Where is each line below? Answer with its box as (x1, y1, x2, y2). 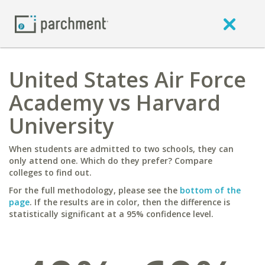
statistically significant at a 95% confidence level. (9, 208, 214, 219)
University (9, 111, 114, 140)
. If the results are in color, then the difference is (30, 196, 230, 208)
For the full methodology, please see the (9, 185, 180, 196)
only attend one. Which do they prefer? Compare (9, 155, 212, 166)
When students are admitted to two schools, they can (9, 143, 234, 154)
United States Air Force (9, 65, 246, 94)
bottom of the (180, 185, 241, 196)
